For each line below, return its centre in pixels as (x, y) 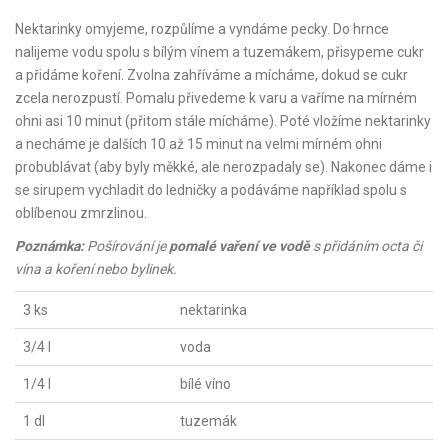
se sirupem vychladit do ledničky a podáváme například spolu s (211, 190)
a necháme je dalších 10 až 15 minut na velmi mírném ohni (198, 144)
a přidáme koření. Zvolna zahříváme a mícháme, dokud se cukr (211, 75)
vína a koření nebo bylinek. (96, 269)
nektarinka (213, 310)
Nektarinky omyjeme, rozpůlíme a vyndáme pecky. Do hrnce (202, 29)
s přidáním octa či (366, 246)
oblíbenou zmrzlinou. (81, 213)
